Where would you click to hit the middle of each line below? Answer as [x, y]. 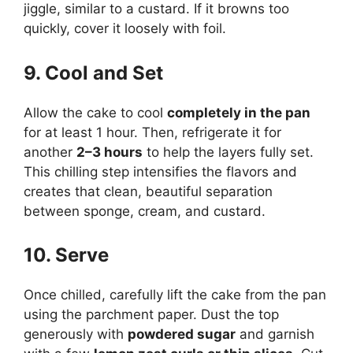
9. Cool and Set [93, 72]
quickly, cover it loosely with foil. [125, 28]
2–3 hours [110, 152]
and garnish [275, 334]
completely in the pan [239, 112]
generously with [76, 334]
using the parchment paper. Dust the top [151, 314]
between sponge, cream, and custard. [145, 211]
